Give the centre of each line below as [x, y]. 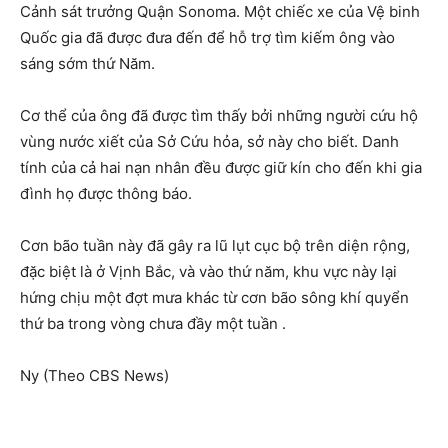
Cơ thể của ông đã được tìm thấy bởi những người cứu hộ [219, 115]
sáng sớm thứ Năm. [89, 63]
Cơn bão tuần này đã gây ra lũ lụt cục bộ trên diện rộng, [215, 245]
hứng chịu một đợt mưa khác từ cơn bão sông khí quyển [214, 297]
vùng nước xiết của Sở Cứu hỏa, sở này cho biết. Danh [209, 141]
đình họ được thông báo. [106, 193]
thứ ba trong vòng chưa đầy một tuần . [153, 323]
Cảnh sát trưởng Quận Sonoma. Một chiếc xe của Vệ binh [220, 11]
